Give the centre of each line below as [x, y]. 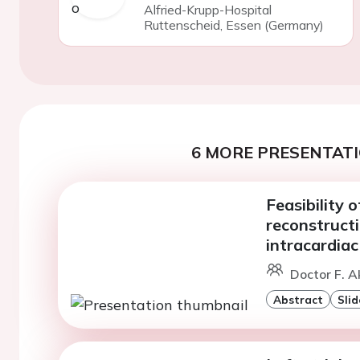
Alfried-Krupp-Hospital [207, 10]
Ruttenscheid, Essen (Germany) [233, 25]
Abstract [298, 299]
